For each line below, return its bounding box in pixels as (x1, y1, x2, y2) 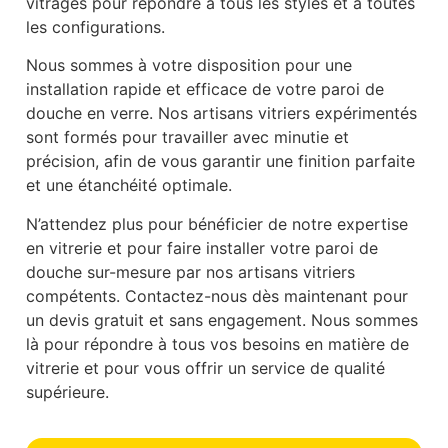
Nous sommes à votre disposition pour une (26, 55, 352, 76)
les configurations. (26, 16, 165, 37)
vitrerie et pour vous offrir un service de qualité (26, 357, 385, 378)
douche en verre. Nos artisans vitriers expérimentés (26, 103, 417, 124)
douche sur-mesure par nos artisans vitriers (26, 261, 355, 282)
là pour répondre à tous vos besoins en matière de (26, 333, 409, 354)
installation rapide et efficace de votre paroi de (26, 79, 384, 100)
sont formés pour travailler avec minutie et (26, 127, 349, 148)
